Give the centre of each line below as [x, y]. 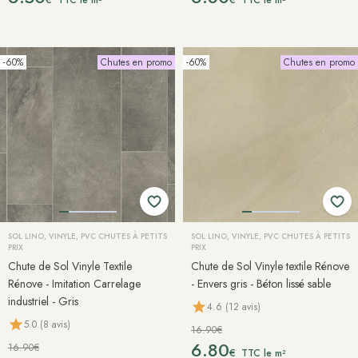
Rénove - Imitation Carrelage [74, 284]
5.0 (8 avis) [47, 324]
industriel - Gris [43, 301]
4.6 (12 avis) [234, 306]
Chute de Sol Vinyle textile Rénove [270, 266]
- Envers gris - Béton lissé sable [261, 284]
